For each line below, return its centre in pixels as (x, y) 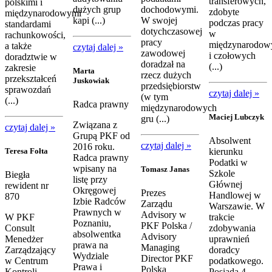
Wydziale (91, 256)
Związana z (95, 125)
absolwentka (97, 234)
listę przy (90, 180)
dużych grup (97, 10)
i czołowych (232, 56)
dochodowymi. (170, 10)
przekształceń (31, 79)
